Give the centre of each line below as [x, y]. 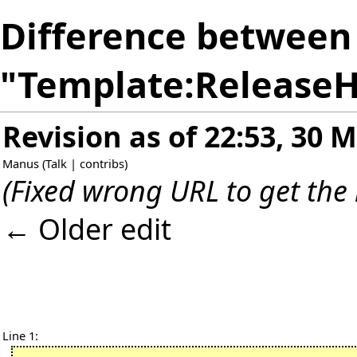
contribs [102, 164]
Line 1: [20, 336]
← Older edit [87, 229]
